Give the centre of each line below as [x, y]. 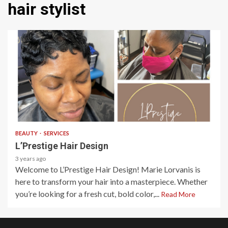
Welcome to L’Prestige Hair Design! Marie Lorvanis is [108, 169]
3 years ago [31, 159]
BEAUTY [27, 133]
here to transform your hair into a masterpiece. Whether [111, 181]
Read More [178, 194]
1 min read [37, 107]
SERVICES [56, 133]
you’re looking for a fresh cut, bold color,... [88, 194]
